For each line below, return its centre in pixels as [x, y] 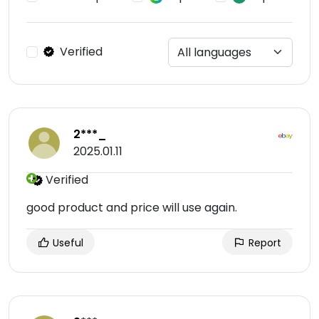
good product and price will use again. [132, 208]
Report [263, 243]
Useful [67, 243]
